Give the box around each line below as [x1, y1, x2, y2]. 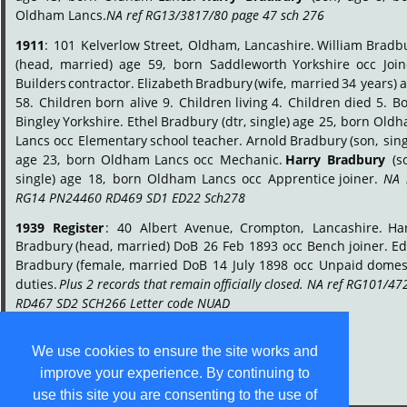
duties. [15, 275, 57, 293]
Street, [144, 35, 184, 54]
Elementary [77, 131, 147, 149]
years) [360, 74, 397, 92]
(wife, [254, 74, 287, 92]
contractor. [68, 74, 135, 92]
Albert [140, 218, 177, 236]
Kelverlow [80, 35, 140, 54]
